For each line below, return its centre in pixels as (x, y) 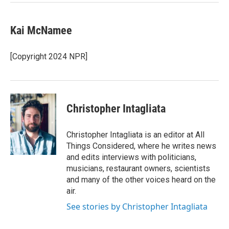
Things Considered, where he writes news (141, 146)
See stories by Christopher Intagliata (137, 207)
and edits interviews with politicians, (131, 157)
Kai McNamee (41, 30)
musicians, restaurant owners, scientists (138, 168)
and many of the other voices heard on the (141, 180)
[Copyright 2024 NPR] (49, 56)
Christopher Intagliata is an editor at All (135, 135)
